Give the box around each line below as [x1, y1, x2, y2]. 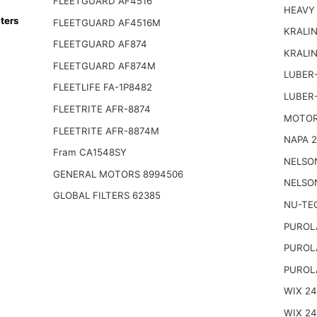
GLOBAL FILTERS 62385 [52, 190, 161, 202]
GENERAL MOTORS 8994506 [52, 168, 183, 180]
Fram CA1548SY [52, 146, 127, 158]
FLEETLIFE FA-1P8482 [52, 81, 152, 93]
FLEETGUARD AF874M [52, 59, 156, 71]
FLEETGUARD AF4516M [52, 16, 161, 28]
